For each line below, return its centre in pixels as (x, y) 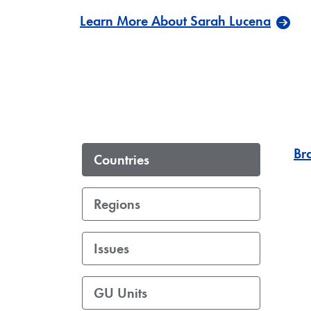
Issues (111, 248)
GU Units (120, 293)
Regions (117, 204)
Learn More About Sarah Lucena (175, 21)
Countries (121, 159)
